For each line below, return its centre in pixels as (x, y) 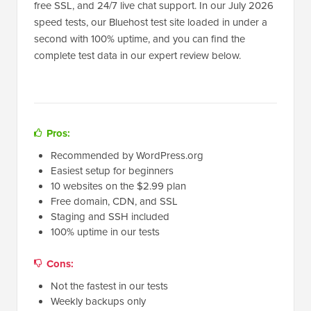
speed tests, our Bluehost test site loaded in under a (151, 23)
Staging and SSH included (110, 217)
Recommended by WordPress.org (127, 156)
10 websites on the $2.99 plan (118, 186)
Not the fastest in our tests (109, 286)
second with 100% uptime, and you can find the (140, 39)
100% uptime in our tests (105, 232)
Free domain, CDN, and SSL (114, 202)
